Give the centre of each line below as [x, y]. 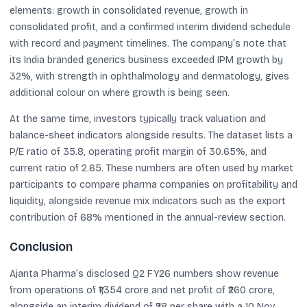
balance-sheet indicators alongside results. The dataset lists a [151, 135]
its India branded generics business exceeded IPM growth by [146, 60]
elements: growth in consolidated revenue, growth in [129, 11]
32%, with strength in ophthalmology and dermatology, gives [149, 76]
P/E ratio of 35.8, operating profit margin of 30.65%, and [138, 152]
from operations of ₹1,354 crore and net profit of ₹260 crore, [142, 290]
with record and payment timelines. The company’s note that [148, 44]
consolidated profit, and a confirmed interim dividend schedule [150, 27]
